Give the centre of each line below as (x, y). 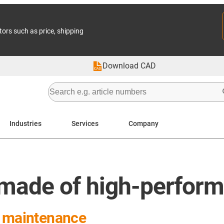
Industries (25, 123)
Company (143, 123)
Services (85, 123)
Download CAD (129, 66)
